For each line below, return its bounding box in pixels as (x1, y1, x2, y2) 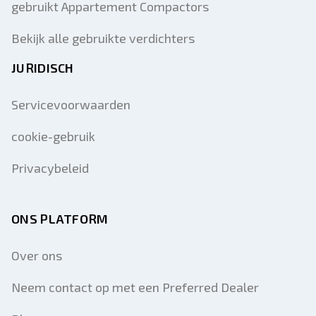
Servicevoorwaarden (11, 97, 130, 112)
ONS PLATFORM (11, 211, 109, 226)
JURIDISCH (11, 60, 74, 75)
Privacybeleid (11, 160, 89, 176)
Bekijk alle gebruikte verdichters (11, 30, 195, 46)
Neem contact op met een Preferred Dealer (11, 279, 259, 295)
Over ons (11, 248, 62, 263)
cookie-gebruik (11, 128, 95, 144)
